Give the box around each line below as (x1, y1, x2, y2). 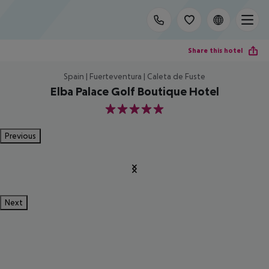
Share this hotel (188, 46, 243, 55)
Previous (5, 131, 36, 141)
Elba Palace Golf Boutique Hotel (50, 85, 219, 98)
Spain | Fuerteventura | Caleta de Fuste (64, 71, 205, 81)
